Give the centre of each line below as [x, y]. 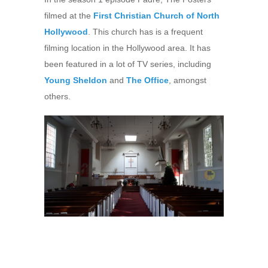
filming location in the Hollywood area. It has [127, 48]
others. [57, 97]
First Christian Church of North [156, 16]
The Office [147, 80]
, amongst [188, 80]
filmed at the [69, 16]
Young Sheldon [76, 80]
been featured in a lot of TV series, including [128, 64]
